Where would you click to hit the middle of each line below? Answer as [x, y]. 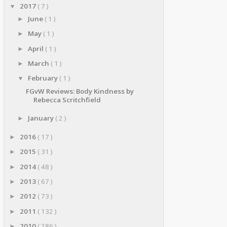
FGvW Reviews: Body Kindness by [80, 91]
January [41, 118]
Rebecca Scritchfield [67, 100]
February [43, 78]
